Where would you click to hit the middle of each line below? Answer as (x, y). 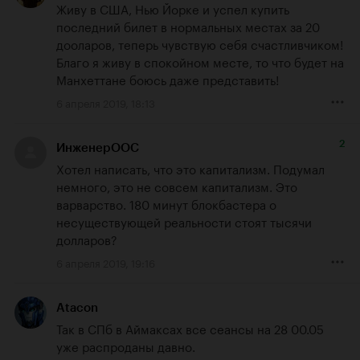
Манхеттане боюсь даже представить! (168, 78)
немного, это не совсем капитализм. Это (177, 185)
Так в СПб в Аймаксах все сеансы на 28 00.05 (190, 327)
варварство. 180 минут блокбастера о (166, 203)
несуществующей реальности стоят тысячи (184, 221)
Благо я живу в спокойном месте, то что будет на (200, 61)
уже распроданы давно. (126, 345)
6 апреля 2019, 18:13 (106, 102)
